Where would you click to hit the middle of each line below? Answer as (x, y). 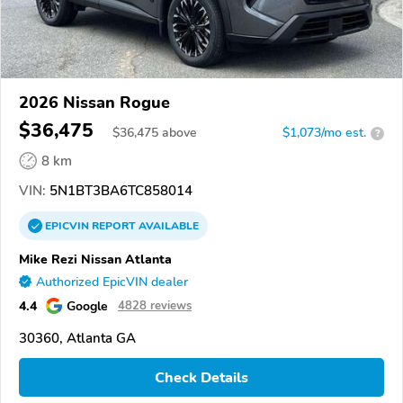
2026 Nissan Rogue (94, 103)
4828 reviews (155, 306)
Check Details (201, 377)
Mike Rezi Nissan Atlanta (95, 260)
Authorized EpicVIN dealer (112, 282)
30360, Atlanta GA (77, 339)
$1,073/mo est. (324, 133)
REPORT (114, 226)
